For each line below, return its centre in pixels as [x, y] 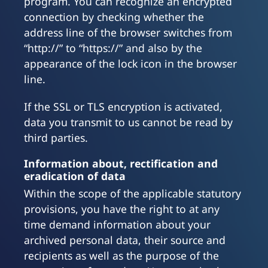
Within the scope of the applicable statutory [133, 194]
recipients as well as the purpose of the [121, 256]
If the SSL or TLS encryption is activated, [123, 107]
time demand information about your [117, 225]
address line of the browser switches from [128, 33]
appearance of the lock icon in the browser [130, 64]
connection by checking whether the [114, 17]
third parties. [56, 138]
